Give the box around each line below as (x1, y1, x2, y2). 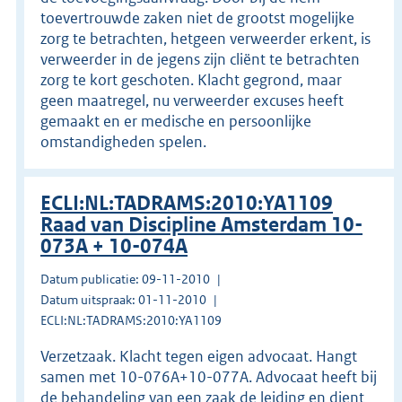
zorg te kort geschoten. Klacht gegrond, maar (40, 69, 342, 90)
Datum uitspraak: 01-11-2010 (40, 291, 206, 308)
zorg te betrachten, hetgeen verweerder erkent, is (40, 28, 371, 48)
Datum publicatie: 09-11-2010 (40, 270, 210, 287)
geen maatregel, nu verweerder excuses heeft (40, 90, 344, 110)
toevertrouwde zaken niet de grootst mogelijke (40, 7, 354, 28)
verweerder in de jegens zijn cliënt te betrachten (40, 48, 360, 69)
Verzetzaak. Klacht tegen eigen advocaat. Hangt (40, 345, 357, 366)
